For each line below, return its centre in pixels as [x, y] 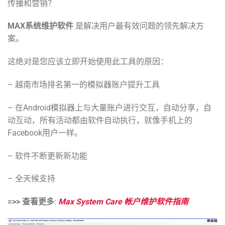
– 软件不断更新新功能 [47, 156]
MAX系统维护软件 [40, 26]
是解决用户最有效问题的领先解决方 [139, 26]
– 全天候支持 [31, 179]
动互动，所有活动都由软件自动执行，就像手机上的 [100, 120]
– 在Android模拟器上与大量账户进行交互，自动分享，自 [109, 107]
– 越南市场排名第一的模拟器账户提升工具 [84, 85]
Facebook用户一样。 [45, 133]
